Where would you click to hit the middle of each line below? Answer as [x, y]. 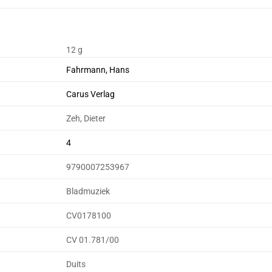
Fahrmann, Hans [98, 70]
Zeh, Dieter [86, 119]
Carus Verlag [91, 95]
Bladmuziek [88, 192]
